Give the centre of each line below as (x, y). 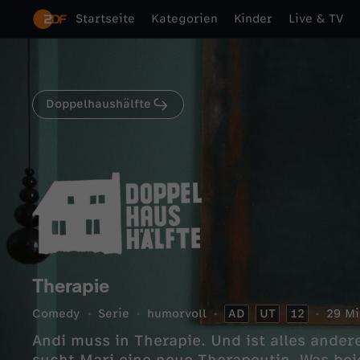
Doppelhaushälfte (98, 104)
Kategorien (184, 19)
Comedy (56, 314)
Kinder (253, 19)
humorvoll (177, 314)
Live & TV (316, 19)
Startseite (105, 19)
